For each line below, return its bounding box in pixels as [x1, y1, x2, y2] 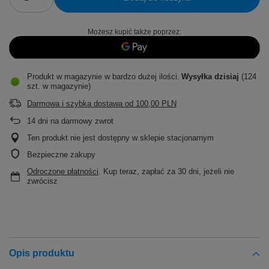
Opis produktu [9, 248, 74, 259]
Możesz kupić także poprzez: [88, 28, 181, 37]
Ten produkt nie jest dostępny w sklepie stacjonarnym [27, 133, 214, 143]
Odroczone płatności [27, 167, 98, 177]
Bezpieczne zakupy [27, 150, 95, 160]
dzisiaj [214, 72, 239, 82]
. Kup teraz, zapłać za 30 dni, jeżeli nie [98, 167, 234, 177]
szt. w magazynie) [27, 82, 91, 91]
